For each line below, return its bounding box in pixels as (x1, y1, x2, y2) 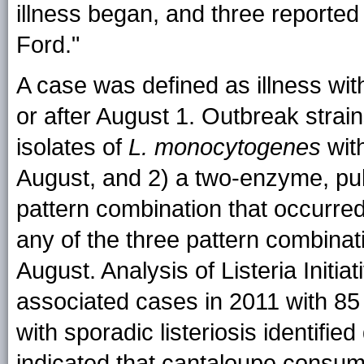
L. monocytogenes (128, 134, 321, 160)
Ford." (16, 32, 80, 58)
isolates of (16, 134, 128, 160)
